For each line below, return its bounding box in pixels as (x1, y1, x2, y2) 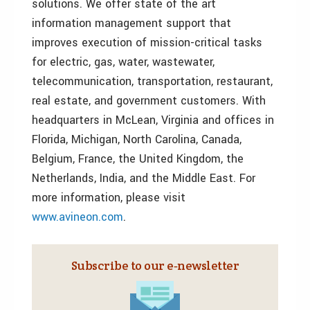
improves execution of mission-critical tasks (32, 35, 262, 51)
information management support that (32, 15, 231, 31)
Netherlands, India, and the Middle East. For (32, 170, 255, 186)
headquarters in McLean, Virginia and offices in (32, 112, 274, 128)
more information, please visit (32, 190, 185, 206)
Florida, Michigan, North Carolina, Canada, (32, 131, 241, 147)
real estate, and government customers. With (32, 93, 266, 109)
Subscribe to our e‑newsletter (71, 257, 239, 273)
